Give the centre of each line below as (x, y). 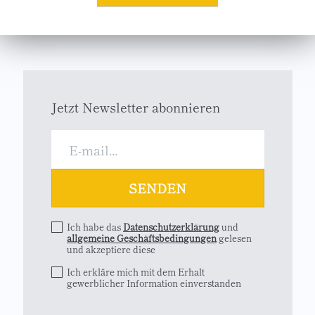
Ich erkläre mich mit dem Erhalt (136, 272)
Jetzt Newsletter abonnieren (135, 107)
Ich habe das (95, 227)
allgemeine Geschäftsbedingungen (142, 238)
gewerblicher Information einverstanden (154, 283)
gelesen (234, 238)
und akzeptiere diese (111, 249)
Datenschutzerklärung (171, 227)
